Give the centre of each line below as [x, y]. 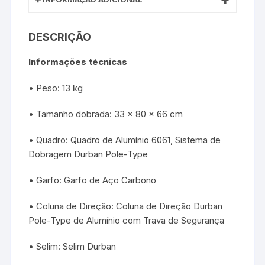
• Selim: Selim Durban [72, 247]
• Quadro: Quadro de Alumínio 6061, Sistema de [125, 140]
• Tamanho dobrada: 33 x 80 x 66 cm [106, 114]
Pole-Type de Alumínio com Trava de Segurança [127, 221]
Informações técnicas [78, 62]
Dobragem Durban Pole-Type [88, 154]
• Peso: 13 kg [56, 88]
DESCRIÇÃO [60, 37]
